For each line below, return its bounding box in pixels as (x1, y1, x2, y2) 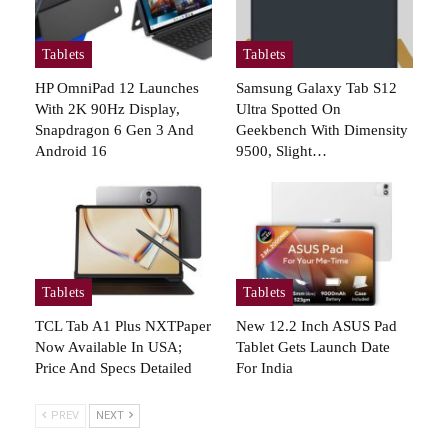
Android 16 (35, 142, 107, 159)
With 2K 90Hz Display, (35, 100, 180, 117)
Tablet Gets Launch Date (236, 338, 390, 355)
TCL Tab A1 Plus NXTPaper (35, 317, 211, 334)
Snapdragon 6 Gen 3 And (35, 121, 194, 138)
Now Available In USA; (35, 338, 182, 355)
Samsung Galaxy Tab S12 (236, 79, 397, 96)
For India (236, 359, 293, 376)
